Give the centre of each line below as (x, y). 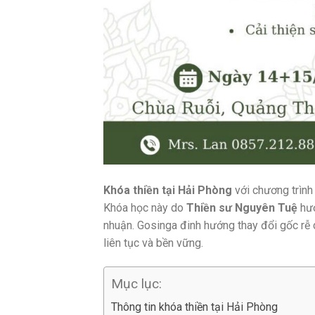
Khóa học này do (145, 208)
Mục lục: (136, 284)
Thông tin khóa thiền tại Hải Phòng (194, 307)
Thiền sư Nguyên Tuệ (242, 208)
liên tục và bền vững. (153, 243)
